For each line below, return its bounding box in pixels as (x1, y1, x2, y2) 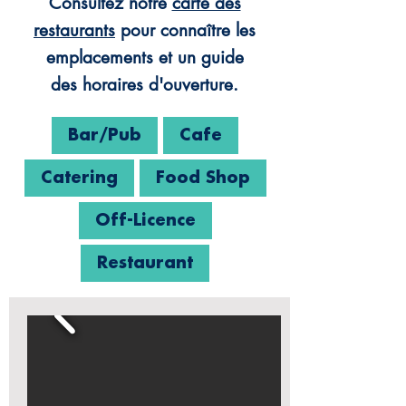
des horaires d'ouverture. (51, 73, 238, 96)
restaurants (34, 19, 115, 42)
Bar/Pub (68, 127, 141, 143)
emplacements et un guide (45, 46, 244, 69)
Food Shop (155, 169, 250, 186)
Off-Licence (94, 212, 196, 228)
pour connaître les (115, 19, 256, 42)
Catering (40, 169, 118, 186)
